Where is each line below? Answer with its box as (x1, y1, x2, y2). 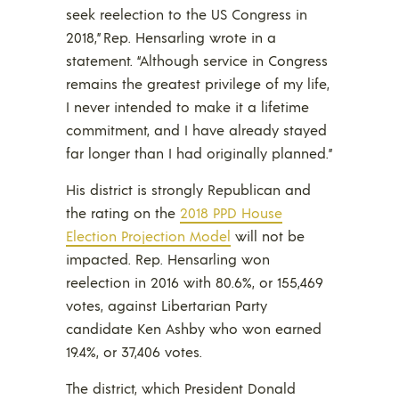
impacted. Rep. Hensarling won (66, 248, 270, 268)
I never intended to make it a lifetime (66, 96, 309, 116)
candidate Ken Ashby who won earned (66, 318, 322, 338)
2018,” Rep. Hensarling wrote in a (66, 27, 276, 46)
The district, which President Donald (66, 378, 296, 397)
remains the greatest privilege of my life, (66, 73, 330, 93)
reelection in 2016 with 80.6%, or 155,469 (66, 272, 322, 291)
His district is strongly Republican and (66, 179, 311, 199)
